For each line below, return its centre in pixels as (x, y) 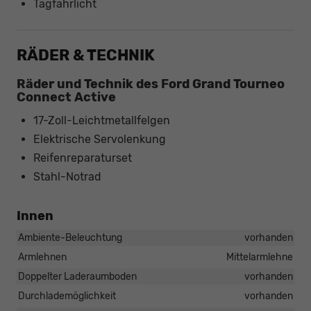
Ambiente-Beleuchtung (70, 237)
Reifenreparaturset (83, 158)
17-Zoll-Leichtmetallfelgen (102, 120)
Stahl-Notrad (67, 176)
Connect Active (66, 97)
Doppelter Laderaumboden (77, 276)
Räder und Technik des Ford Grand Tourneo (151, 84)
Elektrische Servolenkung (100, 139)
